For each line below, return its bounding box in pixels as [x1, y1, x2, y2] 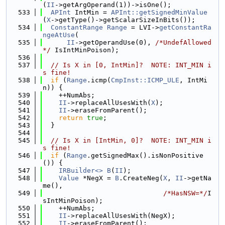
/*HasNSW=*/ [163, 189, 207, 197]
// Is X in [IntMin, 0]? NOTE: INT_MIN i [51, 137, 211, 144]
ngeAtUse [43, 31, 75, 39]
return [59, 114, 83, 122]
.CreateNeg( [119, 174, 163, 182]
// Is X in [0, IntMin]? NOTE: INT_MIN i [51, 61, 211, 69]
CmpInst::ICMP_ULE [111, 76, 179, 84]
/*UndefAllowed [155, 39, 211, 46]
